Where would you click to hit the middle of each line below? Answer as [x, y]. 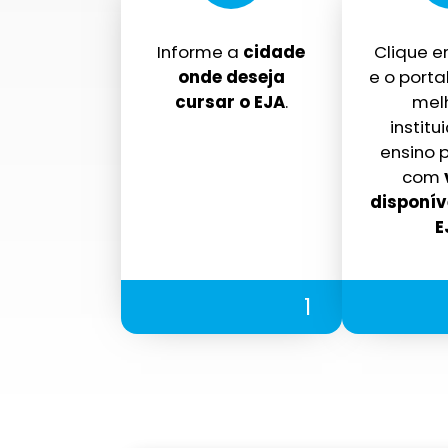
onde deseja [231, 77]
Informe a [200, 52]
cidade [274, 52]
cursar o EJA [229, 102]
